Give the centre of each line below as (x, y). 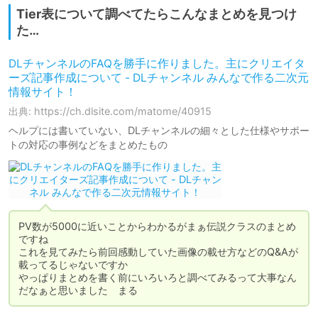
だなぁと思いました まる (78, 290)
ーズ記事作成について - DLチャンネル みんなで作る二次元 (159, 78)
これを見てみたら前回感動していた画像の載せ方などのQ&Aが (158, 252)
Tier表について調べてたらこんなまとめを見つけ (157, 14)
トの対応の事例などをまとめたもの (88, 145)
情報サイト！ (43, 92)
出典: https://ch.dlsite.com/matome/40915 (110, 111)
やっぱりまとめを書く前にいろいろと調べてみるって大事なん (158, 278)
